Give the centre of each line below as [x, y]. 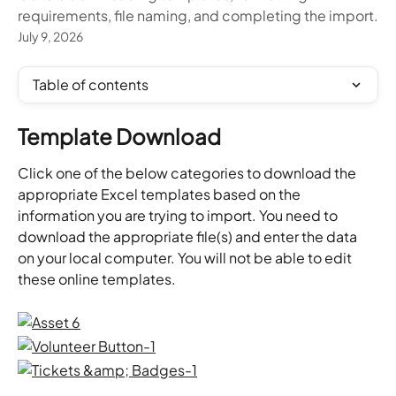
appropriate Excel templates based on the [160, 194]
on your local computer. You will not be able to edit [186, 258]
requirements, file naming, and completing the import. [198, 15]
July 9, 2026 [50, 36]
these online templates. [97, 279]
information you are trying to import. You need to [179, 215]
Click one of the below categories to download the [188, 173]
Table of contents [91, 84]
